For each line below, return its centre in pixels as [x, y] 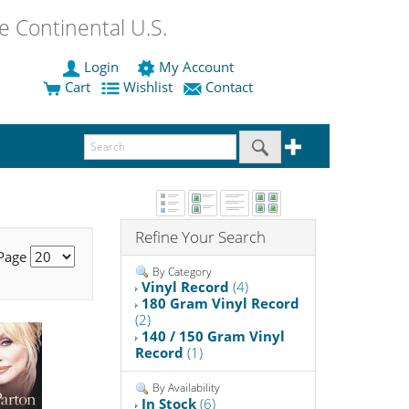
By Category [181, 271]
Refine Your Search [201, 236]
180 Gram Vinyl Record [221, 304]
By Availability [185, 388]
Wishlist [148, 87]
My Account [196, 67]
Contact [229, 87]
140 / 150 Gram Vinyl [214, 336]
